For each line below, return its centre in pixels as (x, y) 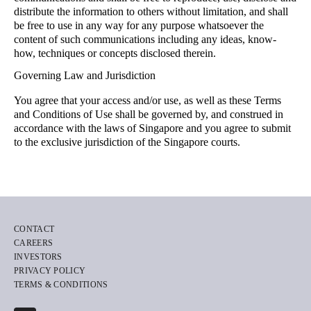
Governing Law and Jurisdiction (85, 75)
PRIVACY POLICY (50, 271)
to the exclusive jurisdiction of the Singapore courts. (127, 142)
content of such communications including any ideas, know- (145, 39)
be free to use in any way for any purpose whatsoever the (139, 25)
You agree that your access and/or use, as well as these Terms (148, 100)
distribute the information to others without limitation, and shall (151, 11)
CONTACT (34, 229)
